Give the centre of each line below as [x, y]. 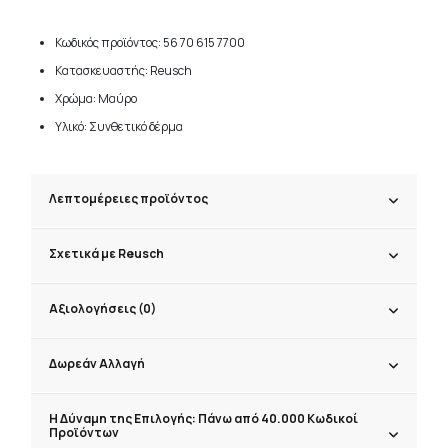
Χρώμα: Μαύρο [96, 99]
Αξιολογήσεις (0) [103, 308]
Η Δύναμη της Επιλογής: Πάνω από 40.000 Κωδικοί [204, 418]
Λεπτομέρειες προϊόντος [129, 198]
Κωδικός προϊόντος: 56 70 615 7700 [150, 43]
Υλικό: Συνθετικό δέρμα [119, 127]
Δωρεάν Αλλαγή [97, 363]
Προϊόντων [84, 432]
